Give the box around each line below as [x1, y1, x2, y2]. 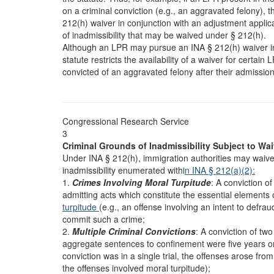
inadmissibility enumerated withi [62, 164, 185, 176]
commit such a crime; [62, 213, 145, 225]
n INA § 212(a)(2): [185, 164, 255, 176]
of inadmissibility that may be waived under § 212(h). [62, 29, 266, 41]
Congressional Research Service [62, 115, 189, 127]
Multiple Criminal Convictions [72, 225, 196, 237]
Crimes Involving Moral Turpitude [72, 176, 211, 188]
